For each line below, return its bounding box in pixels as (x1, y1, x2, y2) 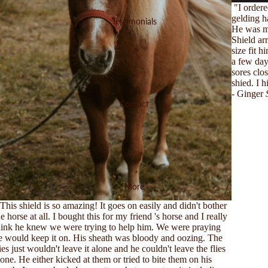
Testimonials (111, 16, 157, 26)
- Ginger (231, 88, 266, 99)
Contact (119, 98, 149, 109)
